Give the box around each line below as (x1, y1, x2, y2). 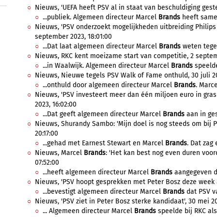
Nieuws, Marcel (35, 149, 84, 157)
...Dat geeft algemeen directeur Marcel (43, 110, 163, 118)
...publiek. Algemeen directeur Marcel (43, 13, 158, 21)
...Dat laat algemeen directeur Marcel (43, 42, 159, 50)
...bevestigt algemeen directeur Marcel (43, 187, 163, 196)
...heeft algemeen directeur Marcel (43, 168, 151, 176)
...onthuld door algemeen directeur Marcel (43, 81, 174, 89)
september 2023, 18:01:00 (35, 32, 112, 41)
